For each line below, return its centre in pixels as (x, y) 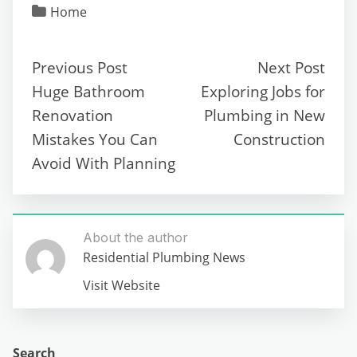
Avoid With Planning (104, 163)
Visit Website (122, 285)
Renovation (73, 115)
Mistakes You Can (95, 139)
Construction (279, 139)
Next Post (291, 67)
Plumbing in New (265, 115)
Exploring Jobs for (263, 91)
